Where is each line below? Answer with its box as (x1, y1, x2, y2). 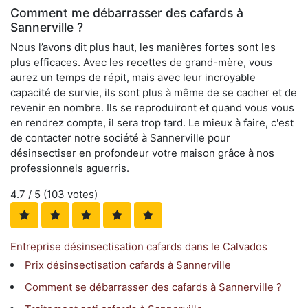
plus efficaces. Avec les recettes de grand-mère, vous (10, 55, 272, 69)
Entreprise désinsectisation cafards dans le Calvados (10, 239, 267, 253)
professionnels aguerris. (10, 161, 129, 175)
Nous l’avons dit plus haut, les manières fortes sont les (10, 40, 276, 54)
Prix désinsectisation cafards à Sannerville (25, 258, 231, 272)
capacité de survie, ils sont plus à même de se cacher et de (10, 85, 297, 99)
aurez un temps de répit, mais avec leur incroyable (10, 70, 256, 84)
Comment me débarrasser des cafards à (10, 5, 243, 20)
